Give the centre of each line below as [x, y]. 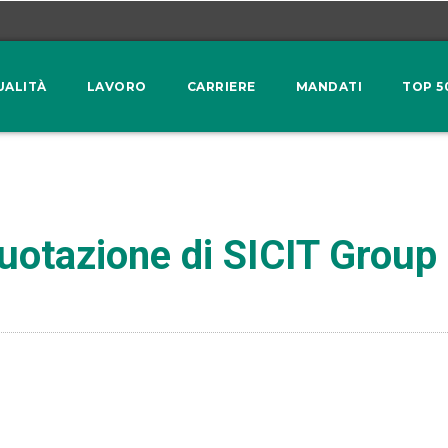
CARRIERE [221, 86]
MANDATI [329, 86]
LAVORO [116, 86]
